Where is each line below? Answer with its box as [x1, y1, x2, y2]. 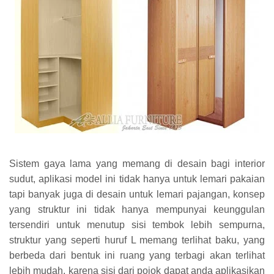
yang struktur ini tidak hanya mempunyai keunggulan [9, 204, 265, 215]
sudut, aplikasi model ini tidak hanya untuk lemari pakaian [9, 173, 265, 184]
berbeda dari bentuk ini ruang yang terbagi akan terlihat [9, 250, 265, 261]
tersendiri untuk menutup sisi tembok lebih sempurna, [9, 219, 265, 230]
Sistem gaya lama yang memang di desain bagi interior [9, 158, 265, 169]
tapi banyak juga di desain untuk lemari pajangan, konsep [9, 188, 265, 199]
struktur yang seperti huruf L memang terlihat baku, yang [9, 234, 265, 245]
